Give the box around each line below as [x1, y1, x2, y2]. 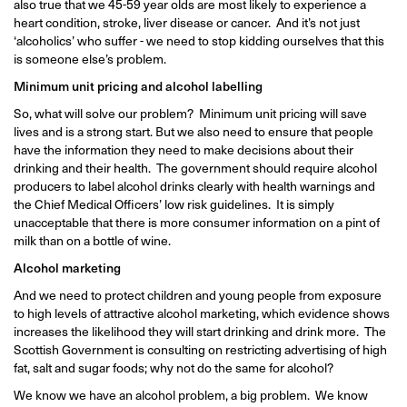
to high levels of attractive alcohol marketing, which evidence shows [14, 303, 390, 323]
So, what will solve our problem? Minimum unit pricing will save [14, 104, 367, 123]
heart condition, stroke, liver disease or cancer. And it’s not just [14, 13, 360, 32]
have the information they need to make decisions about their [14, 140, 353, 159]
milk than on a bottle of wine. [14, 231, 171, 250]
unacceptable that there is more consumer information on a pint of [14, 213, 380, 232]
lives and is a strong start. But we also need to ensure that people [14, 122, 373, 141]
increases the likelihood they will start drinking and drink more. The [14, 322, 386, 341]
